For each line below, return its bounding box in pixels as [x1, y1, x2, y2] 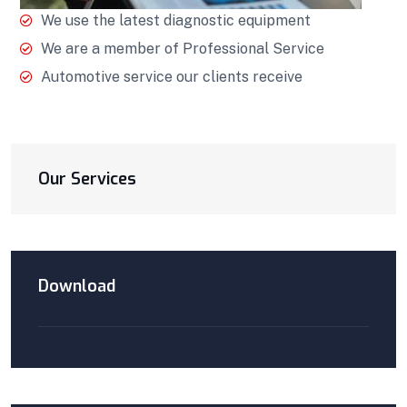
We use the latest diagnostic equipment [40, 11, 311, 29]
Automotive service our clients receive [40, 67, 303, 85]
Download [38, 274, 115, 297]
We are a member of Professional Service [40, 39, 324, 57]
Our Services [38, 167, 136, 190]
